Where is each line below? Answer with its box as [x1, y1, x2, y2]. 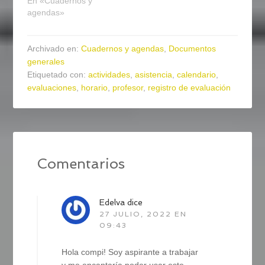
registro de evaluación [148, 82, 231, 92]
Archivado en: [27, 43, 82, 53]
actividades [88, 69, 131, 79]
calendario [177, 69, 216, 79]
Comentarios [37, 154, 125, 172]
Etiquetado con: [27, 69, 89, 79]
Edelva [99, 197, 125, 207]
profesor [112, 82, 144, 92]
